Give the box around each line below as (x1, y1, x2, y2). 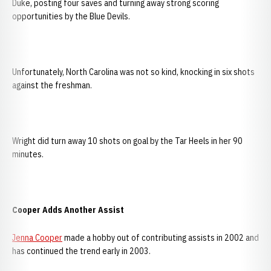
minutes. (12, 149, 44, 160)
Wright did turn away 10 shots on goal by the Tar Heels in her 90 (12, 135, 243, 146)
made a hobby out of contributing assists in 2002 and (62, 232, 259, 243)
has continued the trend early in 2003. (12, 246, 151, 256)
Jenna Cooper (12, 232, 62, 243)
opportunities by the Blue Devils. (12, 11, 130, 22)
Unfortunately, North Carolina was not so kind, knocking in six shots (12, 67, 255, 77)
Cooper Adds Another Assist (12, 204, 124, 215)
